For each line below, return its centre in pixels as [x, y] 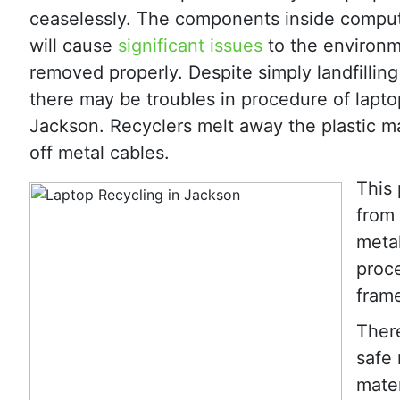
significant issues [190, 46]
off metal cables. [100, 153]
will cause [74, 46]
